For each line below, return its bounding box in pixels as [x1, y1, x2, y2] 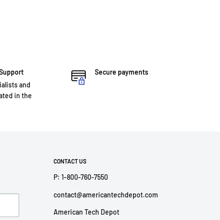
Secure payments [94, 67, 148, 76]
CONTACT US [53, 157, 86, 165]
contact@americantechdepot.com [53, 190, 158, 199]
